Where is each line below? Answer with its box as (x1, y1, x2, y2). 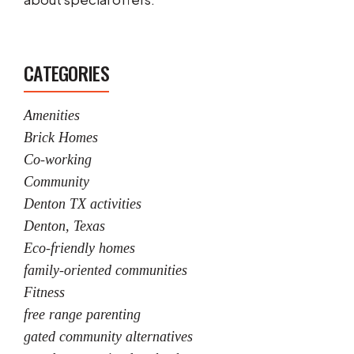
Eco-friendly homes (24, 240, 135, 257)
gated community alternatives (24, 329, 193, 345)
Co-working (24, 152, 92, 168)
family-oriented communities (24, 262, 187, 279)
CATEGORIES (24, 58, 109, 88)
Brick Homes (24, 130, 98, 146)
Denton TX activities (24, 196, 141, 213)
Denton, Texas (24, 218, 105, 235)
